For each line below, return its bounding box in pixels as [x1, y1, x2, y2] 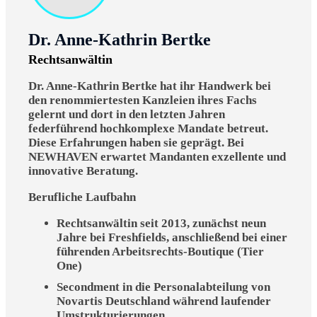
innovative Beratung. [28, 164, 138, 178]
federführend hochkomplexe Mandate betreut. [28, 122, 268, 136]
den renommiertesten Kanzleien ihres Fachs [28, 93, 257, 108]
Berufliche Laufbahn [28, 190, 136, 204]
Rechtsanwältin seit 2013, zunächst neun [57, 216, 266, 230]
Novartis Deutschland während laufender [57, 294, 271, 308]
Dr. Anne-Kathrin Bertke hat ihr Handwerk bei [28, 79, 271, 93]
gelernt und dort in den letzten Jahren [28, 108, 225, 122]
